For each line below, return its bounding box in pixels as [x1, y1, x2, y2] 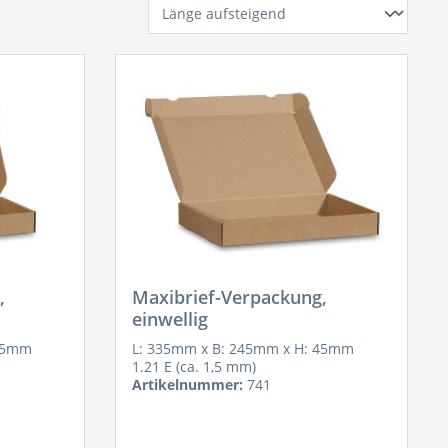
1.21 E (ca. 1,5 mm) [132, 357, 257, 376]
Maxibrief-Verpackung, [132, 285, 328, 309]
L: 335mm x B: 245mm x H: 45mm [132, 339, 355, 358]
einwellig [132, 307, 209, 331]
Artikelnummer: [132, 375, 244, 394]
